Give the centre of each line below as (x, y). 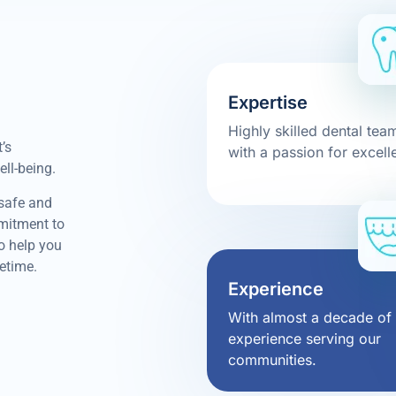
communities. (272, 360)
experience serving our (305, 339)
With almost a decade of (310, 318)
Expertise (268, 103)
